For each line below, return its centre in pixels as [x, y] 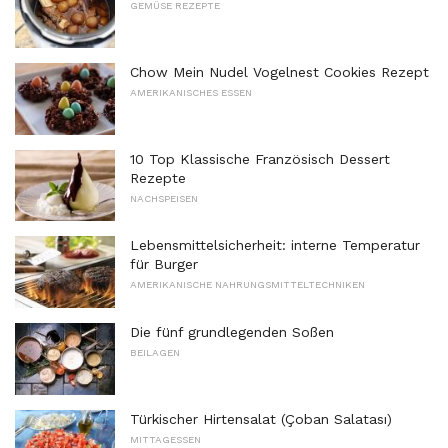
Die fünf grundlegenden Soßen [232, 331]
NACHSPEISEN [164, 198]
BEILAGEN [155, 352]
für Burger [164, 264]
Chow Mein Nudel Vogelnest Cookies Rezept [279, 71]
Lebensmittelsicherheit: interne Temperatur [275, 245]
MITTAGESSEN [165, 439]
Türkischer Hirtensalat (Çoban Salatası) [261, 418]
